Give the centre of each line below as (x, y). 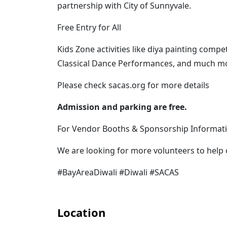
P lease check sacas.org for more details (134, 85)
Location (82, 212)
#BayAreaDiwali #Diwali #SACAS (118, 172)
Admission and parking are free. (122, 107)
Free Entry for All (89, 27)
